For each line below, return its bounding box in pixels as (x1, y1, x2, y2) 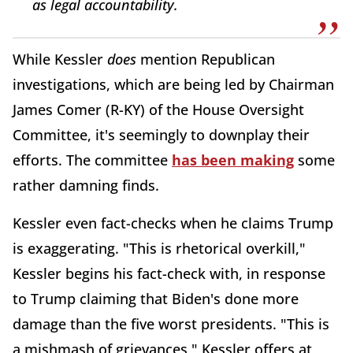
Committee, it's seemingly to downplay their (13, 124, 310, 144)
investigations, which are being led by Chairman (13, 74, 334, 94)
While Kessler (13, 49, 107, 69)
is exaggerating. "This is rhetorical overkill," (13, 238, 306, 258)
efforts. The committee (13, 150, 172, 169)
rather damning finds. (13, 175, 159, 195)
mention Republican (140, 49, 275, 69)
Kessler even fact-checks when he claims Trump (13, 213, 333, 232)
